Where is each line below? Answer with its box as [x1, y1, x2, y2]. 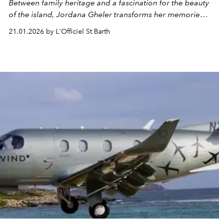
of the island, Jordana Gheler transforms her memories [9, 9, 203, 19]
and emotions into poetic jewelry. [9, 21, 127, 31]
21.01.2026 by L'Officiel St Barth [9, 27, 110, 36]
